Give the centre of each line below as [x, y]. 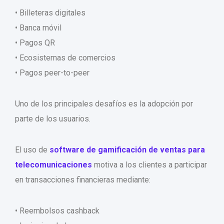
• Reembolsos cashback [57, 211]
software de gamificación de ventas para [127, 150]
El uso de [32, 150]
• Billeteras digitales [50, 13]
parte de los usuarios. [53, 119]
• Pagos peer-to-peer [52, 73]
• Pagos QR [35, 43]
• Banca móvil [38, 28]
